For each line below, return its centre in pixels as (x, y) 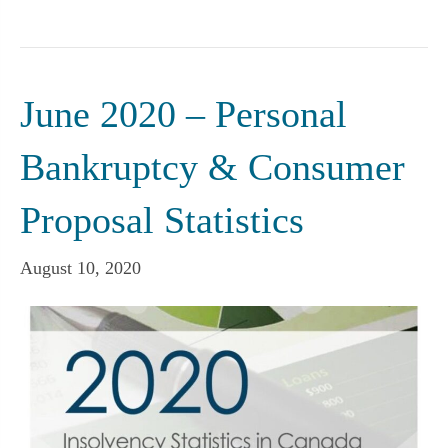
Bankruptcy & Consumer (212, 166)
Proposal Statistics (162, 219)
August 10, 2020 (80, 267)
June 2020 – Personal (183, 113)
